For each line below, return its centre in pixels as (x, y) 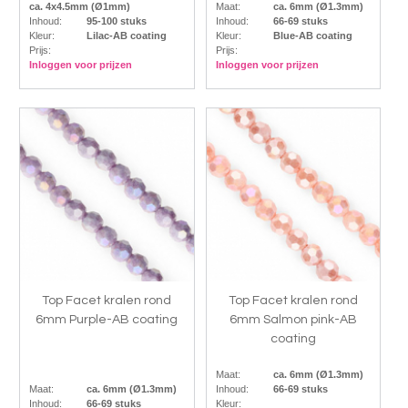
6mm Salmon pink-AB (294, 320)
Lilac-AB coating (126, 35)
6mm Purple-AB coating (107, 320)
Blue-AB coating (312, 35)
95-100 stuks (116, 20)
